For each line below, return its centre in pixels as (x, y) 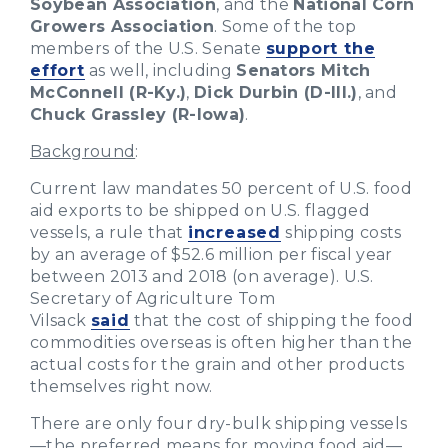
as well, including (160, 70)
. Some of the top (285, 26)
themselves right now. (121, 386)
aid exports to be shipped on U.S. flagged (200, 210)
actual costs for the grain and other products (217, 364)
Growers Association (122, 26)
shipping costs (341, 232)
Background (83, 151)
